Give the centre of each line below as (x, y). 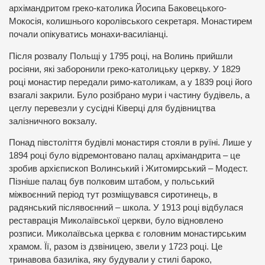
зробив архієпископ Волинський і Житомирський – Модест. (128, 169)
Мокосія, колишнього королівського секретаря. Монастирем (130, 22)
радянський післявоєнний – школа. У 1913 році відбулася (126, 208)
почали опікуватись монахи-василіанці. (88, 35)
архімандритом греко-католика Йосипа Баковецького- (118, 9)
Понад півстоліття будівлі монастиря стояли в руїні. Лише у (130, 143)
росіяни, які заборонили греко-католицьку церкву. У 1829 (125, 69)
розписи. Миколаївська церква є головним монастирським (127, 234)
